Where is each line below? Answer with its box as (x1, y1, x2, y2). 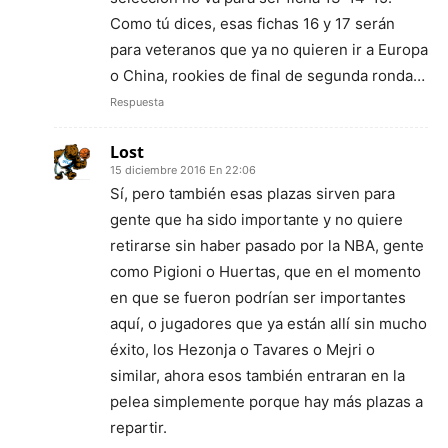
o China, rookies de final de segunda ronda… (110, 65, 425, 85)
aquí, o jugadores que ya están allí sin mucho (110, 313, 427, 333)
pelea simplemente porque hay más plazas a (110, 391, 423, 411)
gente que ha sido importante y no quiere (110, 209, 403, 229)
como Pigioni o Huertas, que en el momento (110, 261, 421, 281)
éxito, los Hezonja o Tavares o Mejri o (110, 339, 375, 359)
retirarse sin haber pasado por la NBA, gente (110, 235, 424, 255)
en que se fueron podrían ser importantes (110, 287, 406, 307)
